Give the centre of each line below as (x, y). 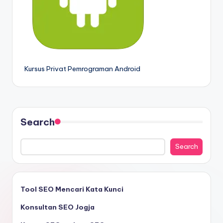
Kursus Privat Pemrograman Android (82, 69)
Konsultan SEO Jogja (57, 207)
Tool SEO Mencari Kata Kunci (72, 189)
